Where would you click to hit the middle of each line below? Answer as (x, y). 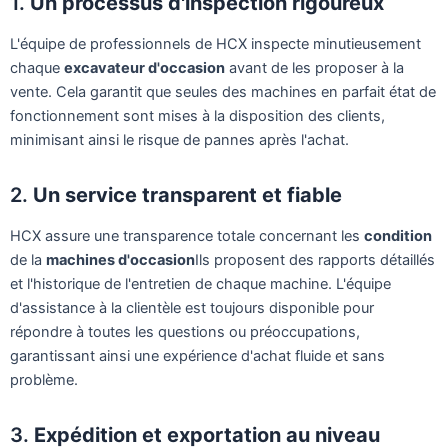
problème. (44, 379)
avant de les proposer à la (314, 67)
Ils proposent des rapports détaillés (315, 259)
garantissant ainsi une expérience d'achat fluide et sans (197, 355)
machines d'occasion (120, 259)
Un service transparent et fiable (187, 194)
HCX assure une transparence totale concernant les (187, 235)
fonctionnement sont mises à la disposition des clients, (197, 115)
